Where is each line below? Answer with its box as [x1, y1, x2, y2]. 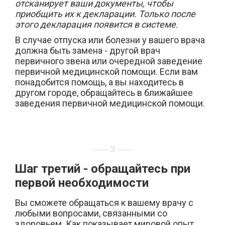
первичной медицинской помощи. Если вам [15, 66, 198, 77]
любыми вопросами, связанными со [15, 208, 167, 218]
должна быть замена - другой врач [15, 45, 160, 56]
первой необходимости [15, 176, 149, 190]
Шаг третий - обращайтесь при [15, 162, 190, 176]
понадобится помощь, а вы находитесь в [15, 77, 184, 87]
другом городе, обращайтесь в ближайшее [15, 87, 193, 98]
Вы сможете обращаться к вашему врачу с [15, 197, 193, 208]
